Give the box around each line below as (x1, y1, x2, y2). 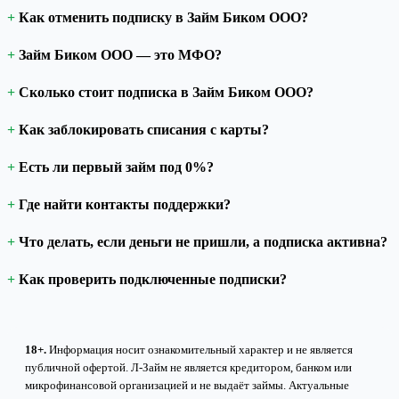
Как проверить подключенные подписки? (19, 271, 287, 287)
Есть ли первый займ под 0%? (19, 159, 214, 175)
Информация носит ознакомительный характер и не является (46, 342, 353, 356)
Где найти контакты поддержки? (19, 196, 231, 212)
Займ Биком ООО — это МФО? (19, 46, 222, 62)
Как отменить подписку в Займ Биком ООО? (19, 9, 308, 25)
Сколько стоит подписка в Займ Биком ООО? (19, 84, 313, 100)
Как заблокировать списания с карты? (19, 121, 269, 137)
